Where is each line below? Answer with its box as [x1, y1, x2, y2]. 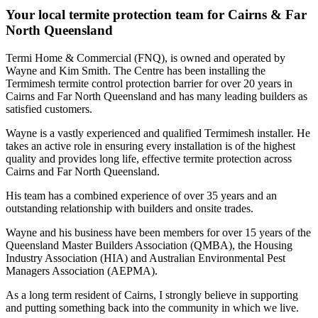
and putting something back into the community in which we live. [6, 302, 299, 314]
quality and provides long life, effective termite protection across [6, 153, 292, 165]
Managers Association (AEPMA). [6, 265, 158, 278]
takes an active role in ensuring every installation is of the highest [6, 140, 295, 153]
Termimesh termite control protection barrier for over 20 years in [6, 77, 292, 90]
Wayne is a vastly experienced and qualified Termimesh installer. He [6, 127, 310, 140]
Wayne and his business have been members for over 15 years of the [6, 226, 311, 239]
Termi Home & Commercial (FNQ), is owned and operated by [6, 52, 285, 65]
